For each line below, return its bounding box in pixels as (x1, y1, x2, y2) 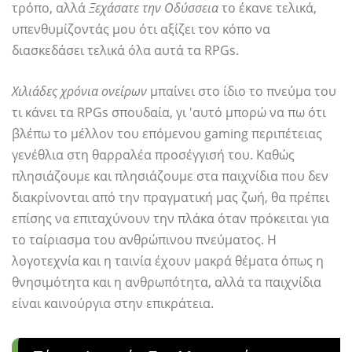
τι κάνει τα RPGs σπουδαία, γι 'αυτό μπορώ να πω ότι (12, 104, 326, 122)
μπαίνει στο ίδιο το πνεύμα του (147, 82, 336, 101)
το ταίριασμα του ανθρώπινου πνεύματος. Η (12, 231, 277, 249)
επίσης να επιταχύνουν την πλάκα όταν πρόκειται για (12, 210, 329, 228)
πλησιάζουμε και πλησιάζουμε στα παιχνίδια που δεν (12, 167, 328, 185)
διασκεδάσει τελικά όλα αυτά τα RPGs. (12, 42, 239, 60)
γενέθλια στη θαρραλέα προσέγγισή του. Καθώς (12, 146, 295, 164)
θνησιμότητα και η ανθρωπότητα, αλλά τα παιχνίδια (12, 273, 321, 291)
